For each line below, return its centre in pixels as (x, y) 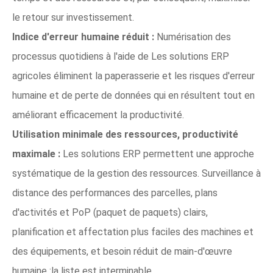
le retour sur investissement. (73, 18)
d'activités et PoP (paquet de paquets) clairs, (110, 213)
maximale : (36, 154)
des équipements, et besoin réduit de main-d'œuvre (122, 252)
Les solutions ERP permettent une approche (157, 154)
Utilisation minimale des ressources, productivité (125, 135)
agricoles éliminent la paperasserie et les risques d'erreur (133, 76)
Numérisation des (193, 37)
